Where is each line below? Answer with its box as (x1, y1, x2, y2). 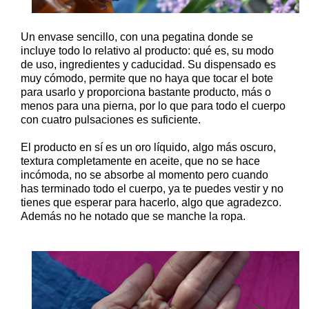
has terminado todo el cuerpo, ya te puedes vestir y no (21, 182, 283, 195)
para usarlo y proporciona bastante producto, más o (21, 86, 271, 98)
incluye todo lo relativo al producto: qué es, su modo (21, 44, 274, 57)
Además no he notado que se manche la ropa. (21, 210, 246, 222)
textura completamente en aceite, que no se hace (21, 154, 260, 167)
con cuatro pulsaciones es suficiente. (21, 113, 201, 126)
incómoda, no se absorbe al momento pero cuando (21, 168, 268, 181)
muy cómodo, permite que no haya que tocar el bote (21, 72, 273, 84)
